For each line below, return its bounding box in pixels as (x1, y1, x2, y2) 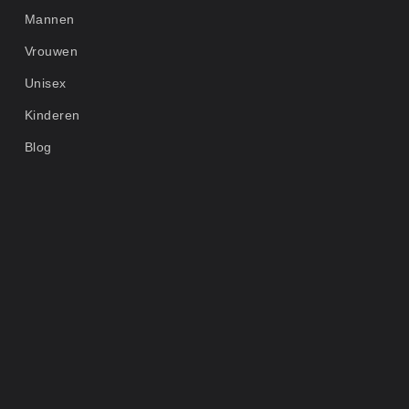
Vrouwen (24, 44, 79, 58)
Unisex (24, 76, 67, 90)
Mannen (24, 12, 75, 26)
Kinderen (24, 108, 80, 122)
